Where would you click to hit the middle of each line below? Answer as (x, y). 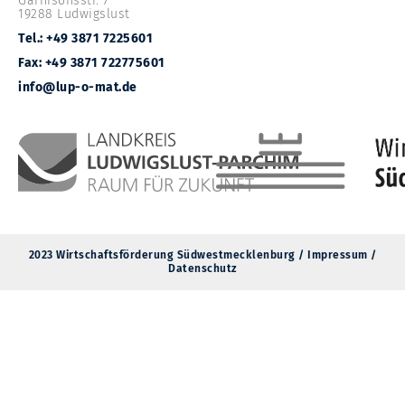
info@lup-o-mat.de (78, 88)
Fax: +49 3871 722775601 (92, 63)
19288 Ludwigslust (74, 14)
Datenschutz (202, 269)
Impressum (338, 255)
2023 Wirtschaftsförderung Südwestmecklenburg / (168, 255)
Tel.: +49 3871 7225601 (85, 39)
